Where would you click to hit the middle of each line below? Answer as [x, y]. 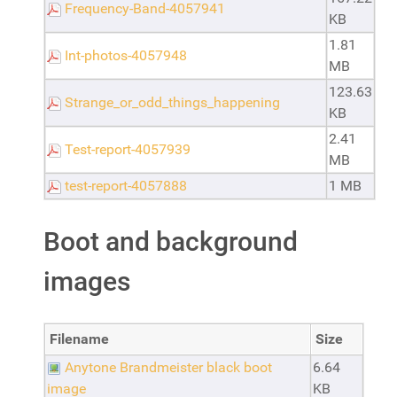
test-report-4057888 [126, 186]
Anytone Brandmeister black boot [168, 367]
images [87, 281]
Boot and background [171, 241]
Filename [79, 339]
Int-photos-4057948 [126, 55]
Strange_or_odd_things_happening [172, 102]
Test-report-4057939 [128, 149]
